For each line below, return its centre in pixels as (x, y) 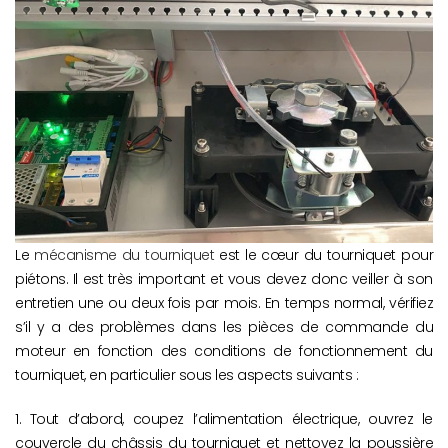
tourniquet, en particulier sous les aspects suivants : (186, 375)
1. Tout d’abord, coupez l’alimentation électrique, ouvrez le (224, 419)
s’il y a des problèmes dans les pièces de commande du (224, 327)
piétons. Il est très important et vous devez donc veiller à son (224, 279)
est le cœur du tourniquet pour (326, 255)
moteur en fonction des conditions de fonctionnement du (224, 351)
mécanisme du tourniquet (127, 255)
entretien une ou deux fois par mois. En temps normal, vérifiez (224, 303)
